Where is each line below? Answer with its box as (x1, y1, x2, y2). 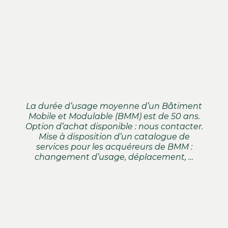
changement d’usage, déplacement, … (35, 152, 193, 162)
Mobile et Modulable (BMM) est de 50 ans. (28, 111, 200, 122)
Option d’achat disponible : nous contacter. (25, 122, 203, 132)
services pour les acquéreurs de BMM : (36, 142, 192, 152)
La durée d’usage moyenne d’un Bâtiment (26, 101, 202, 111)
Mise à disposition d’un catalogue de (38, 132, 190, 142)
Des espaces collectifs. (55, 15, 135, 24)
